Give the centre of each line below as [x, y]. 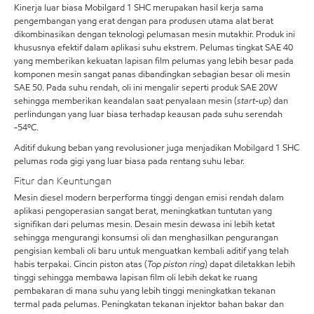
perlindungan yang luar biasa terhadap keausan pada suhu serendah [148, 114]
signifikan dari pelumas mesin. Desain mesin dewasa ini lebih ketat [144, 224]
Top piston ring [176, 264]
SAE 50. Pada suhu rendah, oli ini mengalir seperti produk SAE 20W [146, 87]
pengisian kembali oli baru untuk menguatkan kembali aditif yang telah [151, 251]
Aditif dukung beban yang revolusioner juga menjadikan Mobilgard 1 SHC [157, 148]
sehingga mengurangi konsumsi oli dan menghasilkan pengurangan [146, 238]
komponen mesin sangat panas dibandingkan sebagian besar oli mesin [152, 74]
